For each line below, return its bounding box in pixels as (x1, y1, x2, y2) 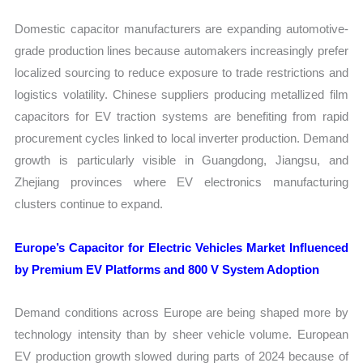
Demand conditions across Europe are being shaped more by (15, 305, 348, 319)
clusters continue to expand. (15, 197, 164, 211)
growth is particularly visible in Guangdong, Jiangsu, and (15, 153, 348, 168)
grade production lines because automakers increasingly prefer (15, 44, 348, 58)
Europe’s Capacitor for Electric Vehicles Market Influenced (15, 240, 348, 254)
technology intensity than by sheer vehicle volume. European (15, 327, 348, 341)
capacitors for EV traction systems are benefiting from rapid (15, 109, 348, 124)
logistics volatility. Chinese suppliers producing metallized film (15, 88, 348, 102)
